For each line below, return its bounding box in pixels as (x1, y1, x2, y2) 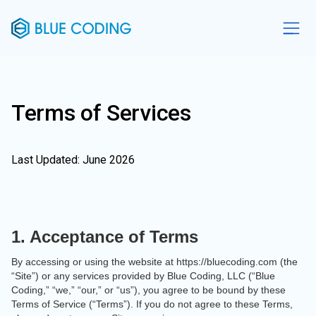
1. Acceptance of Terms (11, 227, 198, 246)
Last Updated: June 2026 (11, 153, 135, 166)
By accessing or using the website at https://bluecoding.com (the (11, 256, 298, 267)
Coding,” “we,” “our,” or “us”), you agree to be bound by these (11, 284, 286, 296)
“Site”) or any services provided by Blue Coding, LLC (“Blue (11, 270, 275, 281)
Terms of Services (11, 99, 191, 126)
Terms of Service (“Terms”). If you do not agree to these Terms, (11, 298, 293, 310)
